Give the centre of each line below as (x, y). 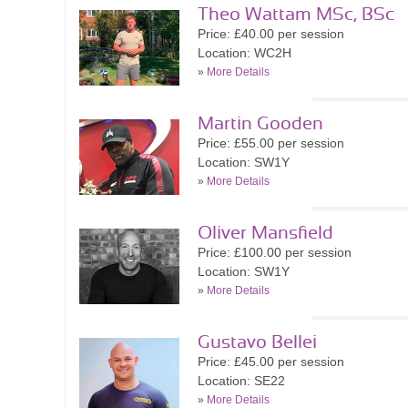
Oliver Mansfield (265, 233)
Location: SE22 (241, 381)
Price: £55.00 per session (271, 143)
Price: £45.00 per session (271, 362)
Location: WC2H (245, 53)
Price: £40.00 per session (271, 34)
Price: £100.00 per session (275, 252)
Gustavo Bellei (257, 342)
